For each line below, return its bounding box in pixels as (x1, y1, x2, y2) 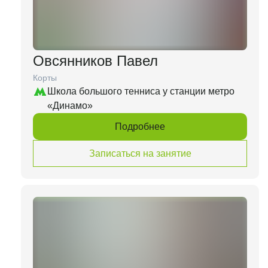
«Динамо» (47, 100, 93, 111)
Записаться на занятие (89, 148, 191, 159)
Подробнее (115, 121, 165, 132)
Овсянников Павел (33, 53, 158, 69)
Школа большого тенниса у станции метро (47, 86, 234, 96)
